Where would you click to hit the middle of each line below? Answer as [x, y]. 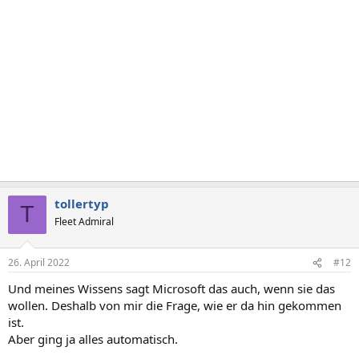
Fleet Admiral [84, 221]
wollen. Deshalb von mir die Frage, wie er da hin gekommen [175, 305]
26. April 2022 [39, 262]
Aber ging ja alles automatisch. [93, 339]
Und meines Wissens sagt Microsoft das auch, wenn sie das [171, 288]
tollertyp [82, 203]
